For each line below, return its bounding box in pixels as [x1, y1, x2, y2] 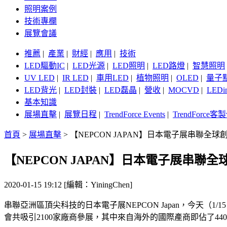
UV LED [24, 73, 55, 83]
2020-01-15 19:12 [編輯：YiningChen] [4, 180, 132, 190]
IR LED [62, 73, 89, 83]
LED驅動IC [24, 61, 65, 70]
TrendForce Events [104, 110, 165, 119]
